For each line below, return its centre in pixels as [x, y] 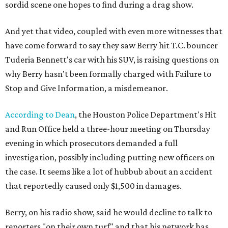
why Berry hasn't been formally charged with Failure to [108, 74]
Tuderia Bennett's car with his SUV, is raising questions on [112, 60]
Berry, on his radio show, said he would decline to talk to [109, 212]
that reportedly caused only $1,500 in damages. [93, 186]
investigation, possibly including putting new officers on [110, 157]
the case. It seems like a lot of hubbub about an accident [109, 172]
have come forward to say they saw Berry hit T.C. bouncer [111, 45]
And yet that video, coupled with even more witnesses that [114, 31]
